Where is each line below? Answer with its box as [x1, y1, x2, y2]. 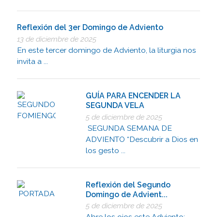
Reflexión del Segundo [86, 180, 171, 189]
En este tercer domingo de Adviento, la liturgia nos [17, 45, 196, 55]
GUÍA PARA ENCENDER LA [86, 91, 181, 101]
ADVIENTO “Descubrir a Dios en [86, 134, 199, 144]
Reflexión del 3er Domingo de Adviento [17, 23, 163, 32]
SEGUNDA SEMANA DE [86, 123, 172, 133]
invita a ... [17, 56, 48, 66]
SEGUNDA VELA [86, 101, 145, 110]
